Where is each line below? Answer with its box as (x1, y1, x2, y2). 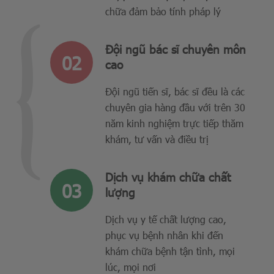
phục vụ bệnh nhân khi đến (105, 229, 223, 242)
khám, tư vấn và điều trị (105, 133, 209, 146)
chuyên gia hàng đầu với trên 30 (105, 101, 245, 114)
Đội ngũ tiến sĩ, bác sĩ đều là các (105, 85, 245, 98)
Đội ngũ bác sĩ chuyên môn (105, 41, 246, 56)
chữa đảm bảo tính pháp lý (105, 5, 221, 18)
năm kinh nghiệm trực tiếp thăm (105, 117, 243, 130)
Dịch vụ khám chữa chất (105, 169, 231, 184)
